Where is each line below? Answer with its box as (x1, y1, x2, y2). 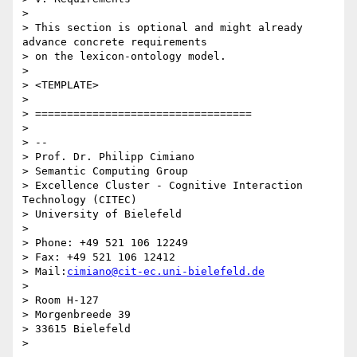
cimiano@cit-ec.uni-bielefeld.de (67, 265, 265, 278)
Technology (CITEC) (22, 194, 137, 206)
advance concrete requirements (22, 36, 207, 49)
